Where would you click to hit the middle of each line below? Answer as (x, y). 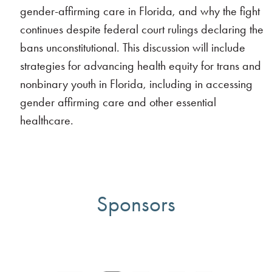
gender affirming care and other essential (118, 102)
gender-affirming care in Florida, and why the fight (140, 11)
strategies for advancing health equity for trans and (141, 66)
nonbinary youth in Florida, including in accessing (137, 84)
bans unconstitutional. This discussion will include (133, 47)
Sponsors (136, 204)
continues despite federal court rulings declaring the (142, 29)
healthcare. (47, 120)
